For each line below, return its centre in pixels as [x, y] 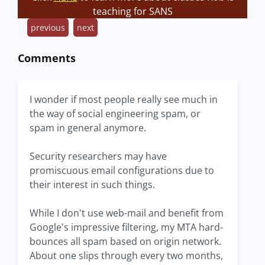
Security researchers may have [98, 156]
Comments [47, 58]
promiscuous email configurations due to [122, 170]
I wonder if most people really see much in [124, 99]
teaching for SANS [132, 11]
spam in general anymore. [88, 128]
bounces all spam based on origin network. [125, 241]
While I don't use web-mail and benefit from [127, 213]
